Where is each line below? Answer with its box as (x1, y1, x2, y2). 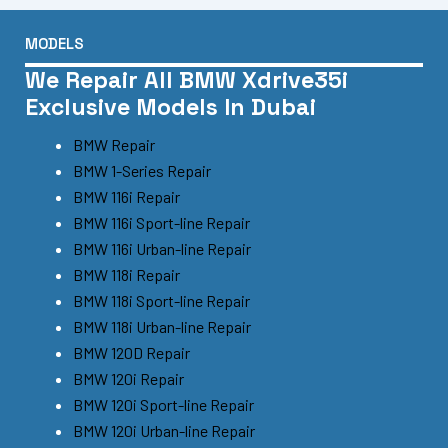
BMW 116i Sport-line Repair (73, 212, 250, 232)
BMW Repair (73, 134, 155, 154)
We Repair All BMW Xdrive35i (25, 65, 348, 96)
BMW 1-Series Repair (73, 160, 211, 180)
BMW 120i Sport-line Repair (73, 394, 254, 414)
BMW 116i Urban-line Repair (73, 238, 251, 258)
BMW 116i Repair (73, 186, 180, 206)
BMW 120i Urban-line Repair (73, 420, 255, 440)
